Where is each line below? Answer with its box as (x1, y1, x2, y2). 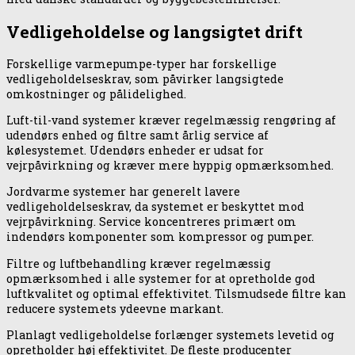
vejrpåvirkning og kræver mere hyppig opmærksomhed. (6, 158, 334, 174)
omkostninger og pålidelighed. (6, 86, 186, 102)
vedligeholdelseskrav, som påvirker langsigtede (6, 71, 284, 87)
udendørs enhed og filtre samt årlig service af (6, 128, 269, 143)
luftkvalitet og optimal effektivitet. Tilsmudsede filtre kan (6, 285, 346, 301)
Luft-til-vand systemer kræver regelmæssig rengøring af (6, 113, 336, 128)
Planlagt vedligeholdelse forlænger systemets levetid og (6, 326, 334, 342)
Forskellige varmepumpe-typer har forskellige (6, 56, 277, 72)
